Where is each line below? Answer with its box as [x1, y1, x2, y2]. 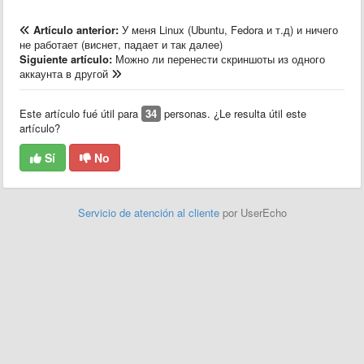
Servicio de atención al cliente [77, 205, 223, 220]
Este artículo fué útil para [19, 106, 141, 121]
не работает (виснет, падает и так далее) [19, 37, 223, 52]
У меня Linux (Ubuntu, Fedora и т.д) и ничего [122, 22, 338, 37]
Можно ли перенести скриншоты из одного [115, 51, 325, 67]
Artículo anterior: [33, 22, 122, 37]
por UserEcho [222, 205, 287, 220]
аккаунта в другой [19, 66, 108, 81]
